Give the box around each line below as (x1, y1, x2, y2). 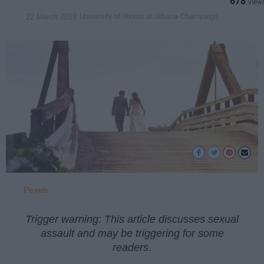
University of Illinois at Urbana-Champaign (80, 12, 218, 21)
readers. (113, 242, 151, 254)
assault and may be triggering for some (40, 227, 224, 240)
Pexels (24, 184, 48, 194)
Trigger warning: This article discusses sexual (25, 213, 239, 226)
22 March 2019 (26, 12, 77, 21)
